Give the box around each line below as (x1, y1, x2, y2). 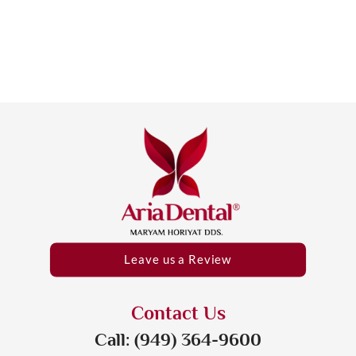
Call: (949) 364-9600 (95, 329, 261, 350)
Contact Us (130, 302, 226, 323)
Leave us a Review (124, 252, 232, 268)
